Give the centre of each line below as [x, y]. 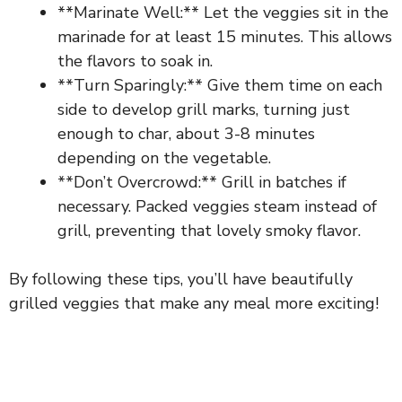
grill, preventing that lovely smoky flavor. [209, 231]
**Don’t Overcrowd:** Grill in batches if [202, 182]
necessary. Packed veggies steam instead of [217, 206]
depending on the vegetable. [164, 158]
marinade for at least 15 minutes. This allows [225, 37]
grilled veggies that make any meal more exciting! [194, 303]
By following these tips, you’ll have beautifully [181, 279]
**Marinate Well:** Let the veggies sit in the [223, 13]
